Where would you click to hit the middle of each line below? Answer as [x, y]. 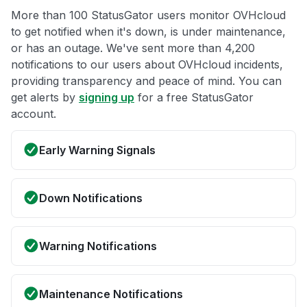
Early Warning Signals [97, 150]
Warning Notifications [98, 246]
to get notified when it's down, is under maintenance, [148, 32]
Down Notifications [91, 198]
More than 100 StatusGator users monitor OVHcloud [148, 15]
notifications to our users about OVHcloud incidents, [147, 65]
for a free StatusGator [194, 98]
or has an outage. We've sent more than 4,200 [133, 48]
